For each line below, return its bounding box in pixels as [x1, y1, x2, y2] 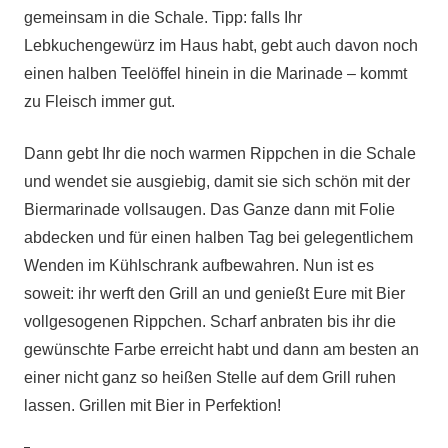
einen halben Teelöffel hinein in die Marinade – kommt [24, 65, 407, 82]
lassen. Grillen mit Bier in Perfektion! [24, 397, 281, 414]
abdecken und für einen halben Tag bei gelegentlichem [24, 229, 413, 246]
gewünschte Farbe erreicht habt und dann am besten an [24, 341, 419, 358]
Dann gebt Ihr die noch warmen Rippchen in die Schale [24, 145, 416, 162]
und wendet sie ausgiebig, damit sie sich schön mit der [24, 173, 410, 190]
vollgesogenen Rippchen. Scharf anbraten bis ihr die [24, 313, 396, 330]
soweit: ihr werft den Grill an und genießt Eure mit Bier [24, 285, 405, 302]
